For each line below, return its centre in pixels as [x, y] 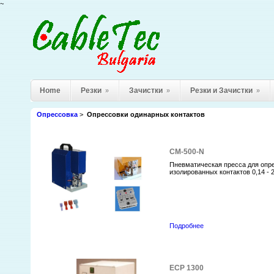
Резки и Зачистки [221, 91]
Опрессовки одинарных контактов [146, 114]
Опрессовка [57, 114]
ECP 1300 [187, 268]
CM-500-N [187, 152]
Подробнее [187, 226]
